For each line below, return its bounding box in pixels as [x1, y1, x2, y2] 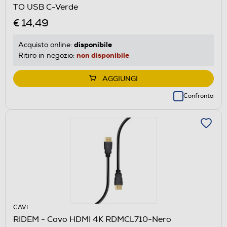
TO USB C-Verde [13, 2, 79, 12]
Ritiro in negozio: [18, 51, 77, 60]
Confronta [183, 92, 214, 100]
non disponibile [77, 50, 129, 60]
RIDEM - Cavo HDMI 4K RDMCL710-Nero [13, 214, 171, 224]
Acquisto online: [18, 40, 74, 49]
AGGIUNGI [102, 74, 138, 83]
